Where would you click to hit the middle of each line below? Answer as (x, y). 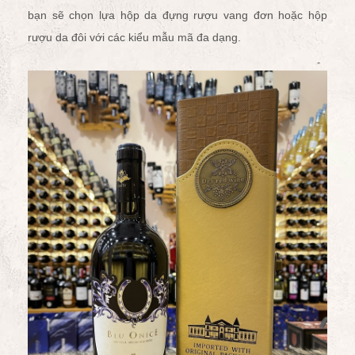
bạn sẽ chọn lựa (74, 15)
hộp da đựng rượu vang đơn (197, 15)
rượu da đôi (57, 37)
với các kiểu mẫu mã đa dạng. (164, 37)
